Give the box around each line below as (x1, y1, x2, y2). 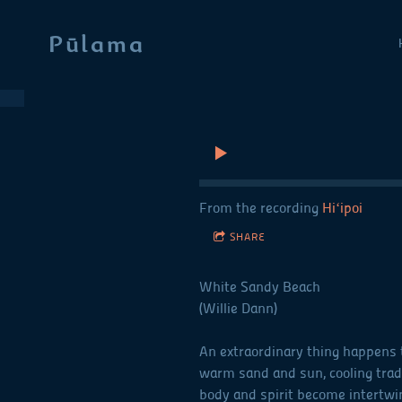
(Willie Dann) (199, 300, 277, 318)
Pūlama (48, 27, 145, 60)
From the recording (199, 199, 322, 217)
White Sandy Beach (199, 278, 320, 296)
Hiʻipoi (322, 199, 363, 217)
